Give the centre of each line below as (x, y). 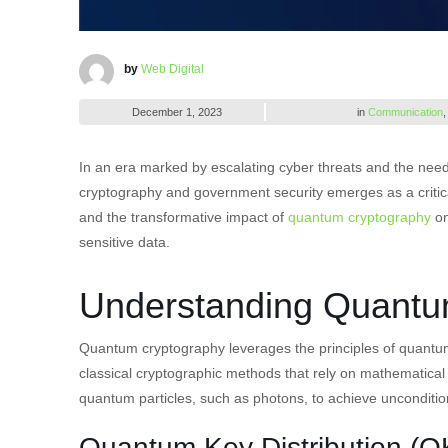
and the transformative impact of (183, 216)
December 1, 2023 (176, 111)
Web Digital (172, 68)
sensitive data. (124, 241)
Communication (405, 111)
